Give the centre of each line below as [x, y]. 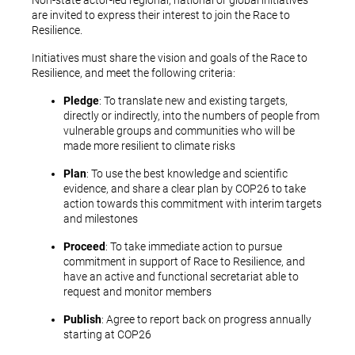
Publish [82, 319]
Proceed [84, 246]
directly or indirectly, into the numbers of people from [191, 116]
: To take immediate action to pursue [194, 246]
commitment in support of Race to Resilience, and [184, 261]
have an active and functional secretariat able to [181, 277]
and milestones [101, 219]
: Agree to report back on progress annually [206, 319]
